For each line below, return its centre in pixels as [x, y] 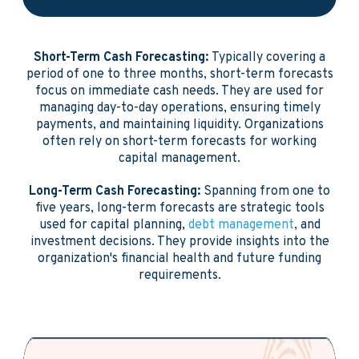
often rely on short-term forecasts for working [179, 142]
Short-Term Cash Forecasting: [123, 58]
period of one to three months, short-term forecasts [179, 75]
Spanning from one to [265, 192]
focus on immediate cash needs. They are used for [179, 91]
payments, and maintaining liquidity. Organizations [179, 125]
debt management [241, 225]
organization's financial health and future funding [179, 259]
